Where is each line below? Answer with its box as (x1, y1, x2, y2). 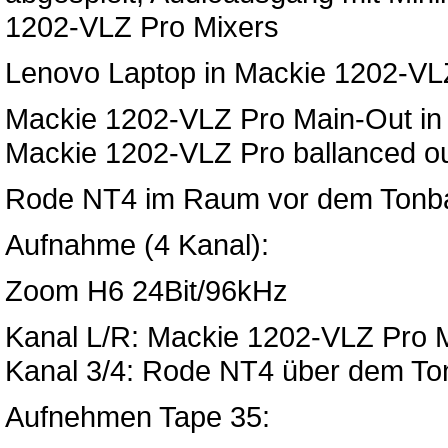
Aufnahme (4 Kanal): (5, 228, 269, 261)
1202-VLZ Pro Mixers (5, 10, 279, 43)
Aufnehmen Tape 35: (5, 400, 270, 433)
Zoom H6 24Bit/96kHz (5, 274, 288, 307)
